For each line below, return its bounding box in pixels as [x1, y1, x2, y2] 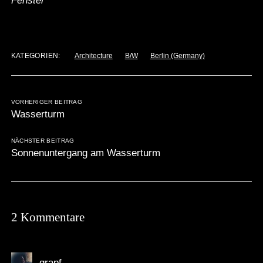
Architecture [74, 52, 113, 60]
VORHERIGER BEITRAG [11, 99, 83, 106]
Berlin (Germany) [150, 52, 205, 60]
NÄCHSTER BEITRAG [11, 137, 75, 144]
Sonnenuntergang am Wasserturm [11, 147, 160, 159]
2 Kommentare [11, 210, 85, 225]
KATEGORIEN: [11, 52, 60, 60]
